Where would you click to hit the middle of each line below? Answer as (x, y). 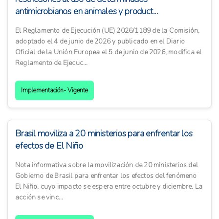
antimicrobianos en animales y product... (87, 11)
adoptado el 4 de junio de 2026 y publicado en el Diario (100, 42)
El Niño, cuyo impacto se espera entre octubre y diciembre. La (109, 187)
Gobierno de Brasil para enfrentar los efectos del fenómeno (106, 176)
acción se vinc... (39, 197)
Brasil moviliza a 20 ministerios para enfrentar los (104, 134)
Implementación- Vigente (55, 91)
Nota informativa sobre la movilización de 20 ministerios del (107, 165)
